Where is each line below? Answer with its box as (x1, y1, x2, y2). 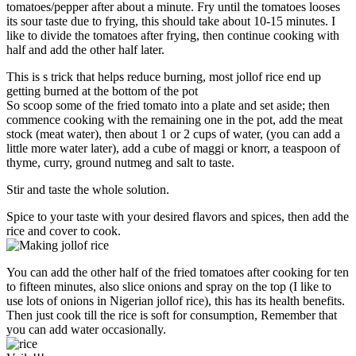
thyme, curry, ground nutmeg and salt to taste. (6, 155, 234, 169)
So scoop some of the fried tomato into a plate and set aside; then (6, 98, 330, 112)
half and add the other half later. (6, 42, 164, 56)
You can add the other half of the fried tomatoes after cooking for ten (6, 265, 349, 279)
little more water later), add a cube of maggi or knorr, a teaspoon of (6, 141, 340, 155)
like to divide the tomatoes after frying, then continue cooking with (6, 28, 339, 42)
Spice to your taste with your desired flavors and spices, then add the (6, 209, 349, 223)
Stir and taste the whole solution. (6, 182, 169, 196)
